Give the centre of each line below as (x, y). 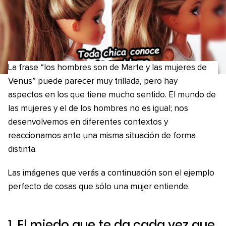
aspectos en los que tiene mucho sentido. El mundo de (112, 95)
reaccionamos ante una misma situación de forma (102, 136)
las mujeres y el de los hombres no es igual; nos (98, 109)
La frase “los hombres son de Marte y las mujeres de (107, 68)
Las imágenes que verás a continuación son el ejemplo (111, 173)
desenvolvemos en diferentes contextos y (88, 122)
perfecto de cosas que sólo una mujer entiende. (99, 187)
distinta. (22, 150)
